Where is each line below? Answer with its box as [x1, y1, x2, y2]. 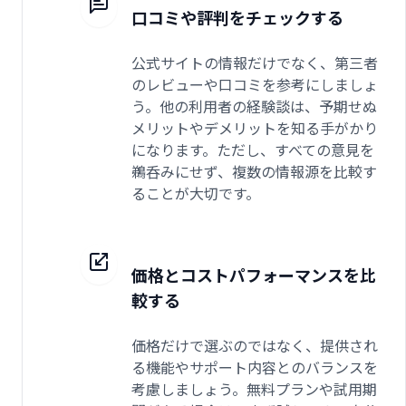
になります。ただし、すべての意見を [131, 138, 374, 160]
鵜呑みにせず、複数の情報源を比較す [131, 159, 377, 182]
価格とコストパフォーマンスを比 [131, 262, 376, 286]
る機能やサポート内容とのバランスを [131, 355, 378, 378]
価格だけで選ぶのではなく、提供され [131, 333, 378, 356]
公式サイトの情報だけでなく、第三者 [131, 51, 378, 73]
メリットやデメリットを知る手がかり [131, 116, 378, 139]
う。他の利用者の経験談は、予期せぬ [131, 94, 377, 117]
